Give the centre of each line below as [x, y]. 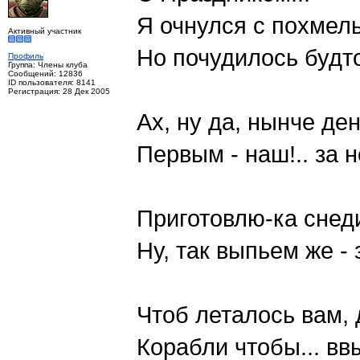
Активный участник [45, 31]
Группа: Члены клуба [48, 65]
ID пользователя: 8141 [52, 83]
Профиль [26, 56]
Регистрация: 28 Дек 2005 [59, 92]
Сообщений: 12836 [45, 74]
